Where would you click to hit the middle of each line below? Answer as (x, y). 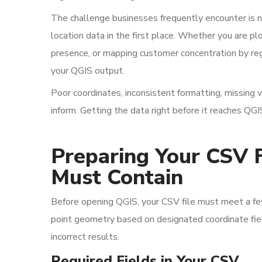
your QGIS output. (88, 71)
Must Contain (117, 177)
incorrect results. (85, 237)
